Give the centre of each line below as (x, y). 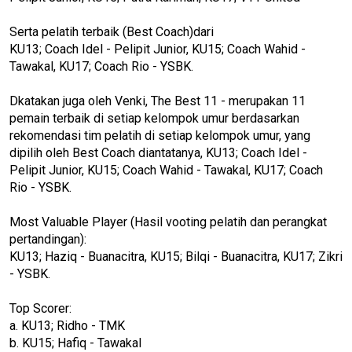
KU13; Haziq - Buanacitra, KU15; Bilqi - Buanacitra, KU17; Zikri (176, 256)
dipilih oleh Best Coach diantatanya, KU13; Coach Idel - (158, 152)
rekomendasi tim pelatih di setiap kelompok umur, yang (160, 135)
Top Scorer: (40, 308)
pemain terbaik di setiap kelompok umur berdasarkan (154, 118)
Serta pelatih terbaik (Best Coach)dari (113, 31)
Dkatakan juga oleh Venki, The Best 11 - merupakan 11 (158, 101)
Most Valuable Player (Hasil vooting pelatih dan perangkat (168, 222)
